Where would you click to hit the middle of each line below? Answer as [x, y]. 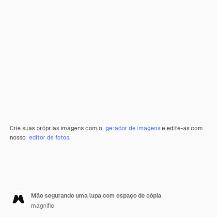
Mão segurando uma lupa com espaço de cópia [96, 196]
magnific [43, 206]
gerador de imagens [133, 128]
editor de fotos [49, 138]
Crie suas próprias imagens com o [57, 128]
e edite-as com [182, 128]
